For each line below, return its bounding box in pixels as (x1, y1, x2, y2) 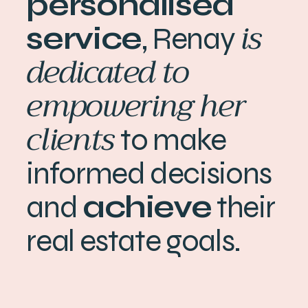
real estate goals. (26, 221, 241, 259)
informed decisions (26, 154, 272, 192)
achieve (82, 188, 212, 225)
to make (120, 120, 227, 158)
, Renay (141, 19, 241, 57)
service (26, 19, 142, 57)
